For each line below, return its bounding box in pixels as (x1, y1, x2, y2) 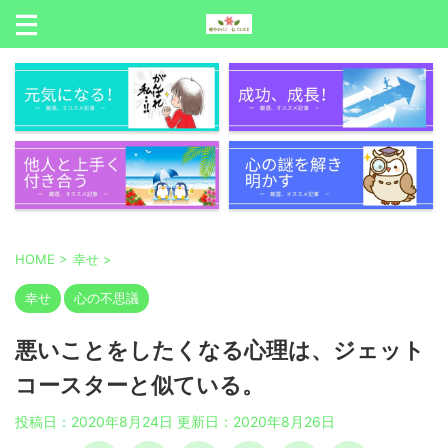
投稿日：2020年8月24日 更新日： (15, 413, 233, 430)
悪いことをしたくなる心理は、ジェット (15, 338, 425, 363)
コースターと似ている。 (15, 373, 264, 398)
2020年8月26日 (233, 413, 335, 430)
